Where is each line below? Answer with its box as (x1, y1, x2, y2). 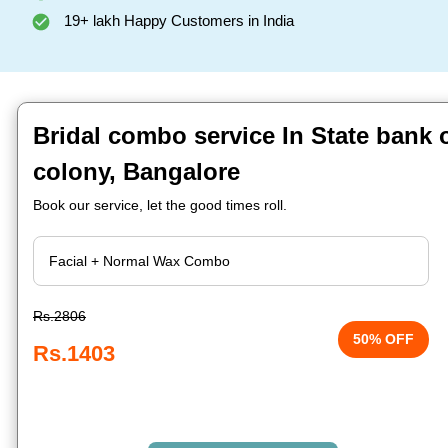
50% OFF (353, 331, 415, 347)
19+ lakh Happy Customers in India (60, 12, 294, 29)
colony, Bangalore (33, 158, 240, 185)
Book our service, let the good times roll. (33, 197, 287, 213)
